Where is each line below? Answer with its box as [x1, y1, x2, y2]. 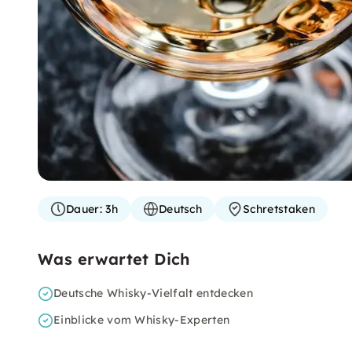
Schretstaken [243, 202, 315, 216]
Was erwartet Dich [38, 249, 190, 269]
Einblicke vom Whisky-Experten [53, 313, 230, 327]
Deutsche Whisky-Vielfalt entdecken [53, 286, 253, 300]
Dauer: [66, 202, 102, 216]
